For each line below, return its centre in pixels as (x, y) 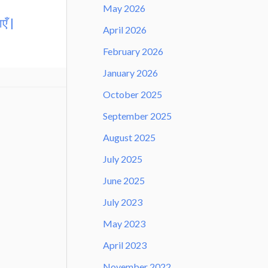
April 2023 (125, 245)
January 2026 (130, 72)
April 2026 (125, 29)
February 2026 (133, 51)
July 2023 (123, 202)
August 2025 (129, 137)
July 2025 (123, 159)
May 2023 (124, 223)
